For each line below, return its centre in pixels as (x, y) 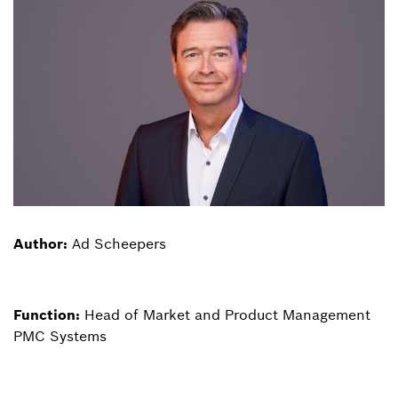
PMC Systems (60, 336)
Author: (40, 244)
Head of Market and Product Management (225, 315)
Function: (47, 315)
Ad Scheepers (117, 244)
